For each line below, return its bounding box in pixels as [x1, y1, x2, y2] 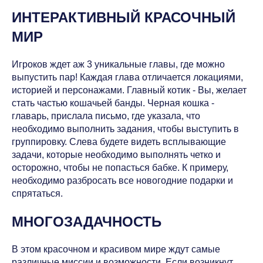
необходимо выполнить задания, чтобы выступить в [12, 123, 239, 134]
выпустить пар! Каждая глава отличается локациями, [12, 72, 243, 82]
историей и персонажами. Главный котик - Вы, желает [12, 85, 247, 95]
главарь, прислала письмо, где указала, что [12, 110, 200, 121]
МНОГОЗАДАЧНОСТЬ [12, 213, 161, 230]
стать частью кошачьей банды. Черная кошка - [12, 97, 214, 108]
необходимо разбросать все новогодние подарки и [12, 175, 233, 186]
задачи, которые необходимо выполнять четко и [12, 149, 221, 160]
